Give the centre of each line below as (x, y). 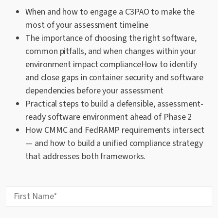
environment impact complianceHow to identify (111, 64)
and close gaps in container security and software (114, 77)
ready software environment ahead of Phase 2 (109, 117)
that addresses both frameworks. (86, 156)
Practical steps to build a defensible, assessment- (114, 104)
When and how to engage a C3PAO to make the (110, 12)
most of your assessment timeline (87, 25)
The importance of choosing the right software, (111, 38)
